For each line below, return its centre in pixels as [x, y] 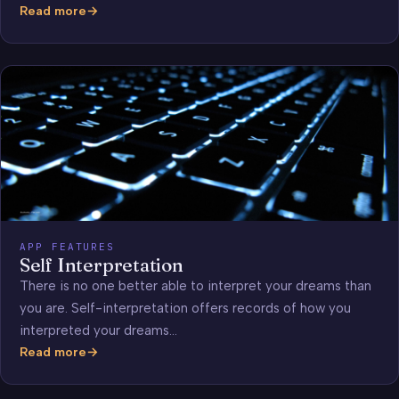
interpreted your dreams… [98, 331]
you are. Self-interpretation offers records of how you [185, 309]
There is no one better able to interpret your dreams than [195, 286]
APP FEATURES [67, 247]
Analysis [43, 41]
